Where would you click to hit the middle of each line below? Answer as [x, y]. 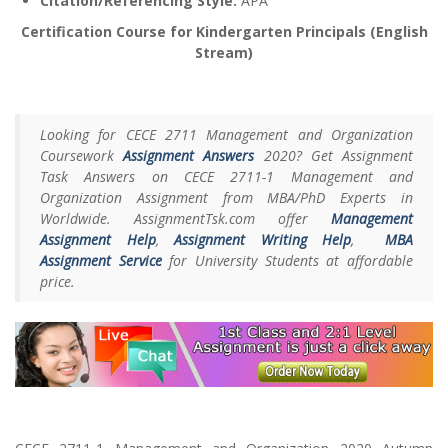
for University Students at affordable [287, 260]
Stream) [224, 52]
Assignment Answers [189, 155]
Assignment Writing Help [262, 239]
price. [57, 281]
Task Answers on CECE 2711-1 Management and [226, 176]
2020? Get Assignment [334, 155]
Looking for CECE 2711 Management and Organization [226, 134]
